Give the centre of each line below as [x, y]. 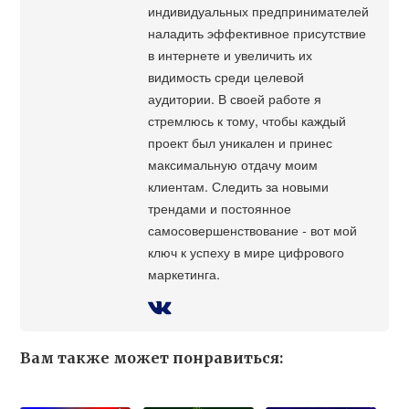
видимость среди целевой [226, 77]
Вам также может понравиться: [152, 358]
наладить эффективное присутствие [257, 33]
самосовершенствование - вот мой [253, 230]
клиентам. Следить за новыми [239, 186]
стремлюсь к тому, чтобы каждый [247, 121]
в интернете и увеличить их [231, 55]
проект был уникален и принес [241, 142]
